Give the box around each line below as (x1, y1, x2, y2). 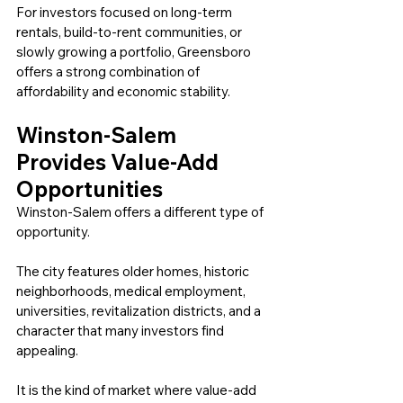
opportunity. (16, 223, 90, 241)
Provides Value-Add (16, 148, 223, 176)
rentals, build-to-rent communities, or (16, 23, 245, 41)
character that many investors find (16, 322, 227, 340)
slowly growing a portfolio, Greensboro (16, 43, 254, 61)
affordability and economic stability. (16, 83, 230, 101)
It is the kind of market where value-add (16, 381, 259, 399)
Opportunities (16, 175, 163, 203)
